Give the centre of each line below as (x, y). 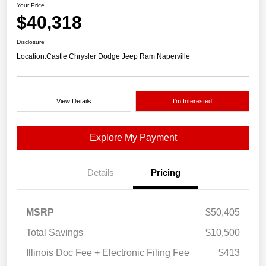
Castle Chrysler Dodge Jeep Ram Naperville (118, 57)
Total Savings (55, 233)
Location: (31, 57)
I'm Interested (192, 101)
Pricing (166, 173)
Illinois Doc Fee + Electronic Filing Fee (108, 253)
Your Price (31, 5)
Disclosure (31, 42)
